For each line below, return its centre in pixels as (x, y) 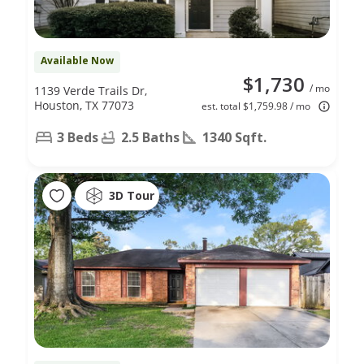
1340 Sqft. (234, 137)
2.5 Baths (150, 137)
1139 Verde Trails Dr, (91, 90)
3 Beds (78, 137)
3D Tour (132, 196)
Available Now (77, 60)
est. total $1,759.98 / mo (256, 106)
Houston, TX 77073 (84, 105)
